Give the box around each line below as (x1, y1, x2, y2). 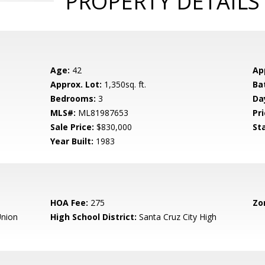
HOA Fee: (50, 197, 89, 208)
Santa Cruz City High (137, 211, 217, 222)
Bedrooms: (50, 93, 96, 104)
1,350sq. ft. (102, 79, 147, 90)
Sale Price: (50, 121, 95, 132)
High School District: (50, 211, 137, 222)
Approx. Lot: (50, 79, 102, 90)
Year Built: (50, 135, 94, 147)
